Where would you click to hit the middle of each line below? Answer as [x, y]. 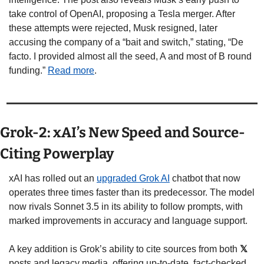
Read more [71, 70]
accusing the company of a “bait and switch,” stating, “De [126, 42]
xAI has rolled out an [53, 178]
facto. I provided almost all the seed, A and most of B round [130, 56]
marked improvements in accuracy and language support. [128, 220]
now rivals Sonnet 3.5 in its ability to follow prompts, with [126, 206]
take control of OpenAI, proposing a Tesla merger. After [122, 14]
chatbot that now [205, 178]
